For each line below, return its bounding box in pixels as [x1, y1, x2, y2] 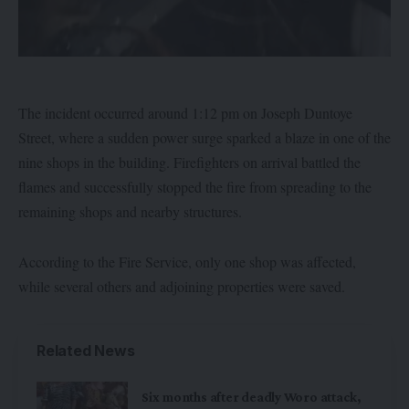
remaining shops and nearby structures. [18, 201, 242, 221]
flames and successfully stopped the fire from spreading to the [18, 176, 372, 196]
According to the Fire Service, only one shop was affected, [18, 252, 356, 272]
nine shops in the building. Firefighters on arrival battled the [18, 152, 361, 172]
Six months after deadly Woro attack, [142, 390, 362, 405]
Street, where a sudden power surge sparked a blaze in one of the [18, 127, 391, 147]
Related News [37, 341, 135, 360]
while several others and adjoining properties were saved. [18, 277, 345, 297]
